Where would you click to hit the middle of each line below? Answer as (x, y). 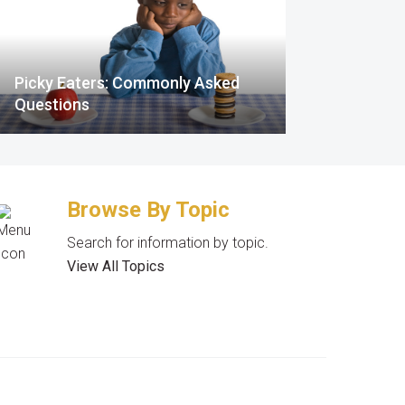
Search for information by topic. (168, 243)
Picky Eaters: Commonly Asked (127, 83)
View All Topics (116, 266)
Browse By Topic (149, 210)
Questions (52, 104)
